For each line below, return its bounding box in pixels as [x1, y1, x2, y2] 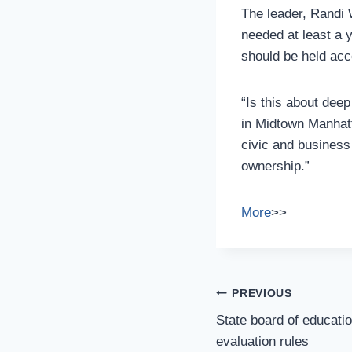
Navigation [215, 311, 335, 340]
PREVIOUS [232, 287, 292, 299]
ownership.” [241, 159, 310, 174]
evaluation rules [216, 334, 309, 349]
